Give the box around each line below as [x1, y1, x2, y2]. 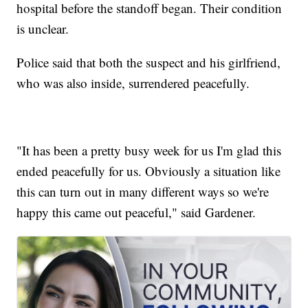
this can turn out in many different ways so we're [16, 183, 269, 201]
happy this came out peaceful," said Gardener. [16, 203, 256, 221]
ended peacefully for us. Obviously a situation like [16, 162, 281, 180]
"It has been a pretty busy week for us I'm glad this [16, 142, 282, 159]
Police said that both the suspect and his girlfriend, [16, 54, 281, 71]
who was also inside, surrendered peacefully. [16, 74, 250, 92]
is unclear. [16, 20, 69, 38]
